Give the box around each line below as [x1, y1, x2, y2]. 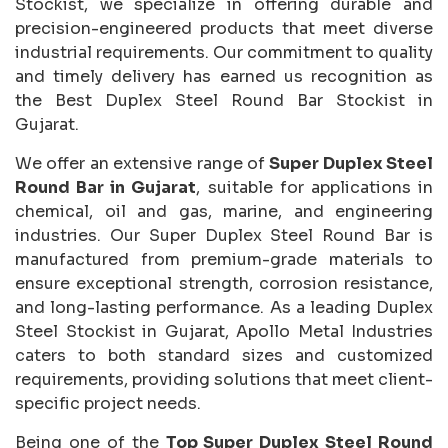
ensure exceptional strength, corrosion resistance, [15, 272, 433, 294]
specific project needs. [15, 392, 201, 414]
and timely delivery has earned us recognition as [15, 65, 433, 87]
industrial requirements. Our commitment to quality [15, 41, 433, 63]
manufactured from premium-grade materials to [15, 248, 433, 270]
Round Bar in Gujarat [15, 176, 197, 198]
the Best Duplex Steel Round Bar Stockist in [15, 89, 433, 111]
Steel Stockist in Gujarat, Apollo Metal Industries [15, 320, 433, 342]
